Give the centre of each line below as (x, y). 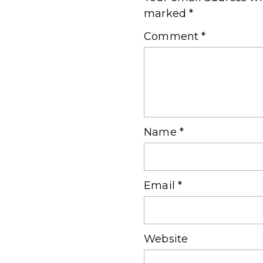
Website (166, 239)
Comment (173, 37)
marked (167, 14)
